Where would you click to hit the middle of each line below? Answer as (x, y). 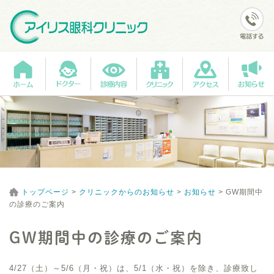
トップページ (45, 192)
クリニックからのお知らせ (127, 192)
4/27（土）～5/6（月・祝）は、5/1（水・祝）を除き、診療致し (134, 268)
